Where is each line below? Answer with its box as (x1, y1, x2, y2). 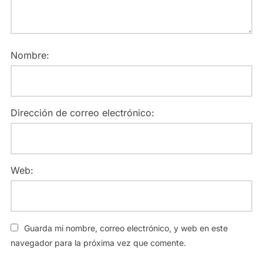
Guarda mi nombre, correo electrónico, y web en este (23, 223, 228, 234)
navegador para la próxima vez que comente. (10, 238, 186, 248)
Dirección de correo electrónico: (10, 107, 154, 119)
